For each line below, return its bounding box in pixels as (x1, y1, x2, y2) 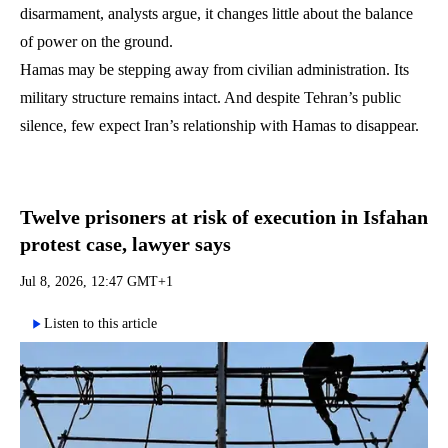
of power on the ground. (20, 32, 173, 50)
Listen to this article (44, 315, 157, 331)
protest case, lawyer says (20, 232, 231, 255)
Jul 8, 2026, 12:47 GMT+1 (20, 273, 173, 289)
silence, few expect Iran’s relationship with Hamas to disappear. (20, 116, 419, 134)
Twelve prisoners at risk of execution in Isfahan (20, 205, 428, 228)
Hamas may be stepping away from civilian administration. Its (20, 60, 409, 78)
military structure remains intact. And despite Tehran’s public (20, 88, 401, 106)
